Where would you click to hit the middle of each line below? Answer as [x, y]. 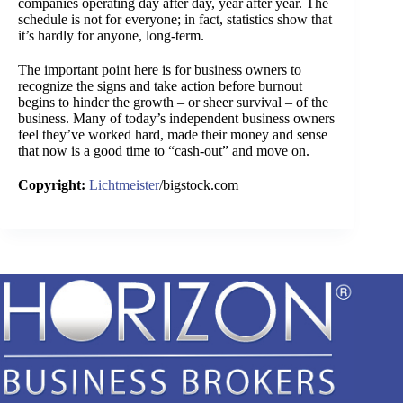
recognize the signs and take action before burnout [160, 86]
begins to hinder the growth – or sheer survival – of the [173, 103]
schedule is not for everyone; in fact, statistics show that [175, 20]
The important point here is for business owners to [160, 70]
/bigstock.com [199, 185]
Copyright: [52, 185]
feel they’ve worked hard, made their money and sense [173, 135]
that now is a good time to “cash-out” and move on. [164, 151]
